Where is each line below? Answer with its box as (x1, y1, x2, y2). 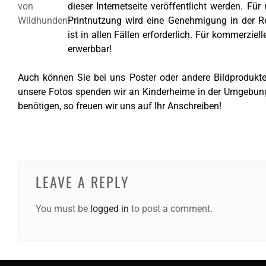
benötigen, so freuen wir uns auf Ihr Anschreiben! (18, 100, 221, 112)
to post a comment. (128, 203, 213, 214)
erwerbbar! (68, 43, 114, 55)
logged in (90, 203, 129, 214)
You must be (35, 203, 90, 214)
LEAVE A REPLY (35, 171, 129, 192)
